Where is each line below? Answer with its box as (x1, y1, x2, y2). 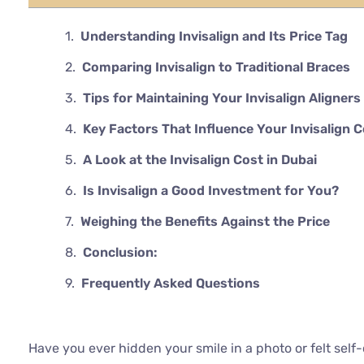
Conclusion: (83, 245, 161, 261)
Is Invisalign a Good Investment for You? (83, 183, 339, 199)
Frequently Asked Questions (81, 275, 260, 292)
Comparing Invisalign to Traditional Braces (82, 59, 350, 76)
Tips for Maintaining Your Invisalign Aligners (83, 90, 361, 106)
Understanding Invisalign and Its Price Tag (80, 28, 348, 45)
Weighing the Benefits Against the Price (80, 214, 330, 230)
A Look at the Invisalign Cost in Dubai (83, 152, 317, 168)
